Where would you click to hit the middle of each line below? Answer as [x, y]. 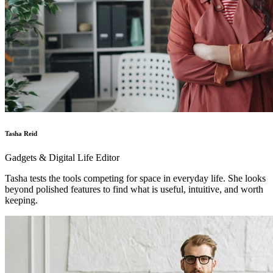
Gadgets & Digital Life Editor [62, 157]
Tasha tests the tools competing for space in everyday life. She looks [135, 178]
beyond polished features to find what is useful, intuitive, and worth [134, 189]
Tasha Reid [21, 133]
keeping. [21, 200]
